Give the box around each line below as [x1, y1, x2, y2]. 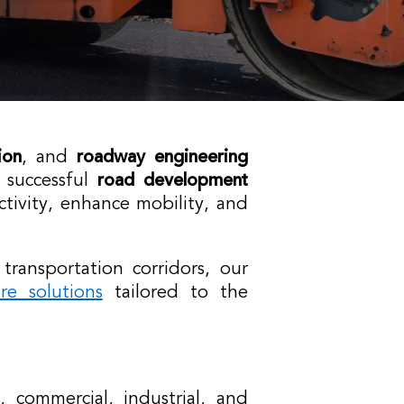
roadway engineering [76, 149, 248, 167]
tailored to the [102, 284, 248, 302]
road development [96, 172, 248, 190]
